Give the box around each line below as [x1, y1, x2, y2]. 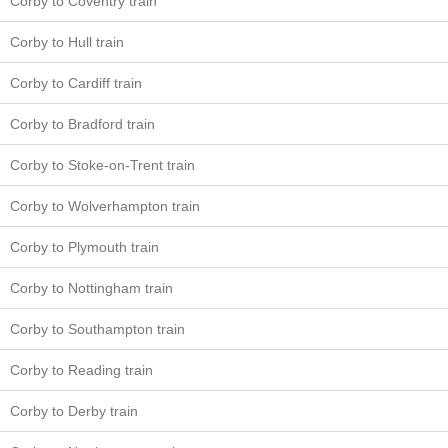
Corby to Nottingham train [10, 280, 173, 297]
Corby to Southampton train [10, 321, 185, 338]
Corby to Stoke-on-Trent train [10, 157, 195, 174]
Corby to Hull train [10, 34, 124, 51]
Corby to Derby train [10, 403, 138, 420]
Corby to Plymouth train [10, 239, 159, 256]
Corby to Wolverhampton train [10, 198, 200, 215]
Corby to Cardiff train [10, 75, 142, 92]
